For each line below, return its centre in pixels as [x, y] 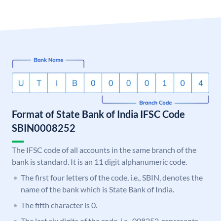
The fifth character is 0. [59, 205]
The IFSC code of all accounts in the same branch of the [104, 150]
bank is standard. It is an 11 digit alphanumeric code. [99, 162]
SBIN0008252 [44, 128]
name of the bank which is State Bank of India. [97, 189]
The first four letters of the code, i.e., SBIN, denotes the [112, 178]
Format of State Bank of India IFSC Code [98, 114]
